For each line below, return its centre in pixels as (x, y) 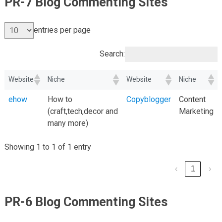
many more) (68, 123)
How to (60, 99)
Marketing (196, 111)
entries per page (62, 30)
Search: (112, 54)
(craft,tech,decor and (83, 111)
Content (192, 99)
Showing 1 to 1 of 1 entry (48, 147)
